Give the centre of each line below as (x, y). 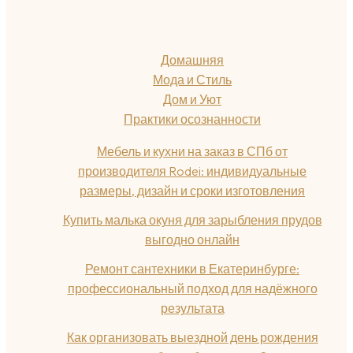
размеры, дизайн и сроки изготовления (192, 191)
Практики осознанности (192, 119)
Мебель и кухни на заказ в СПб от (192, 151)
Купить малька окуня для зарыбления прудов (192, 220)
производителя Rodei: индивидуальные (192, 171)
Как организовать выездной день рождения (192, 337)
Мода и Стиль (192, 80)
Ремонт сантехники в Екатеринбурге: (192, 269)
